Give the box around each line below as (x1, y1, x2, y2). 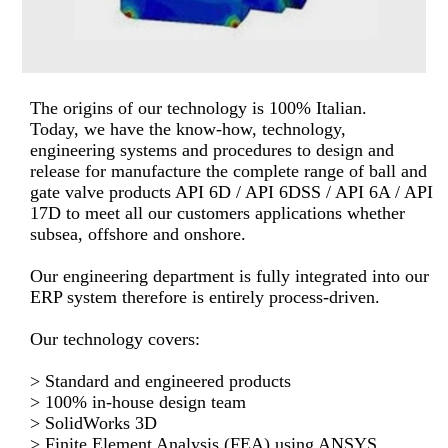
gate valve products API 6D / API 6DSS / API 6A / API (30, 182, 434, 203)
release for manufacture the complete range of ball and (30, 161, 428, 182)
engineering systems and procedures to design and (30, 140, 395, 161)
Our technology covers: (30, 329, 201, 350)
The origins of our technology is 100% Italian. (30, 98, 368, 119)
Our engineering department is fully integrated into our (30, 266, 430, 287)
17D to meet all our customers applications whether (30, 203, 406, 224)
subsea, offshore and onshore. (30, 224, 247, 245)
